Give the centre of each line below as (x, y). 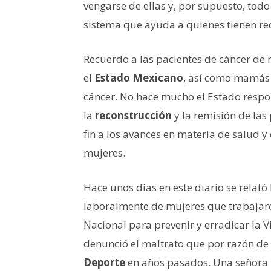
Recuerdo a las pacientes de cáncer (167, 59)
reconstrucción (135, 115)
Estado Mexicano (139, 77)
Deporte (104, 262)
